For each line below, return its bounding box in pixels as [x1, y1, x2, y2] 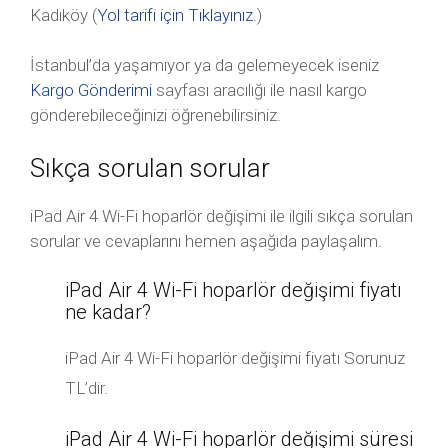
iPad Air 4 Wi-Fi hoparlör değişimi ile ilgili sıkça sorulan [30, 206, 413, 226]
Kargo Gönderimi [30, 80, 152, 100]
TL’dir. [65, 378, 108, 398]
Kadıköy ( [30, 5, 97, 25]
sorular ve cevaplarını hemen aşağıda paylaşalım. [30, 231, 382, 251]
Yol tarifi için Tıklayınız [97, 5, 253, 25]
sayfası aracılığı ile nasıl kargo [152, 80, 367, 100]
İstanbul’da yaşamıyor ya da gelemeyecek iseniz [30, 55, 379, 75]
